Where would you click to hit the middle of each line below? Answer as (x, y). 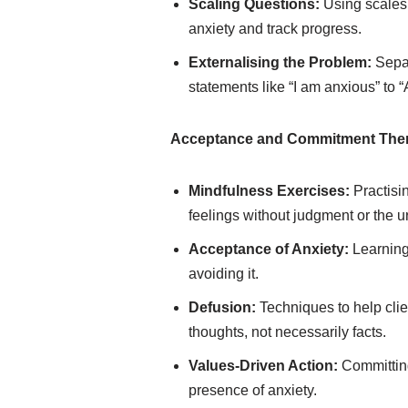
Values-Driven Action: (263, 366)
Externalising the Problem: (280, 62)
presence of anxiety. (253, 390)
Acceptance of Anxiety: (269, 249)
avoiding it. (224, 274)
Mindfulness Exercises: (269, 191)
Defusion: (222, 307)
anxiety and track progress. (275, 29)
